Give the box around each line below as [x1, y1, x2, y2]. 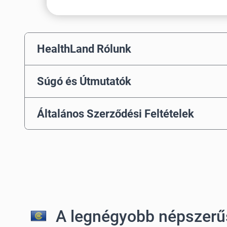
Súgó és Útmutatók [37, 74, 131, 88]
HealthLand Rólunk [37, 42, 131, 56]
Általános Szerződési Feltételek [37, 106, 194, 120]
